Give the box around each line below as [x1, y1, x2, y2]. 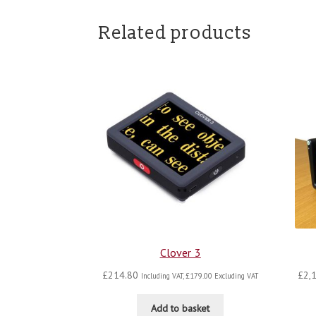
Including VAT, [140, 270, 186, 281]
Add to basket [151, 301, 210, 315]
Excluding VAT [212, 270, 258, 281]
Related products [99, 22, 253, 45]
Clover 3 [159, 245, 201, 260]
